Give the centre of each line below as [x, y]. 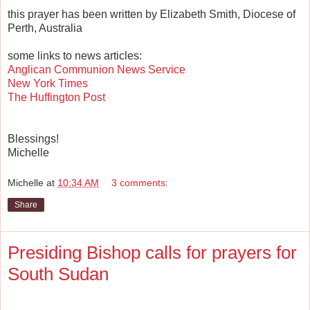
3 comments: [140, 182]
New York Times [48, 83]
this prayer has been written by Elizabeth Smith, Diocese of [152, 14]
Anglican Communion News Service [97, 69]
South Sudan [58, 274]
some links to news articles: [75, 55]
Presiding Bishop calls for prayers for [152, 252]
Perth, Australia [45, 28]
